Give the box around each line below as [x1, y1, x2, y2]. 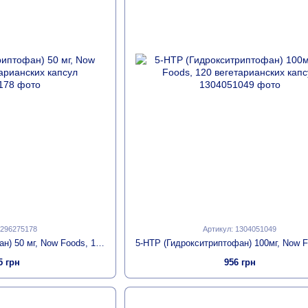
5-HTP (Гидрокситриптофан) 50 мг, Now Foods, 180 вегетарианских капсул [96, 238, 104, 249]
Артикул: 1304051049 [203, 225, 277, 234]
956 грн [223, 257, 256, 268]
